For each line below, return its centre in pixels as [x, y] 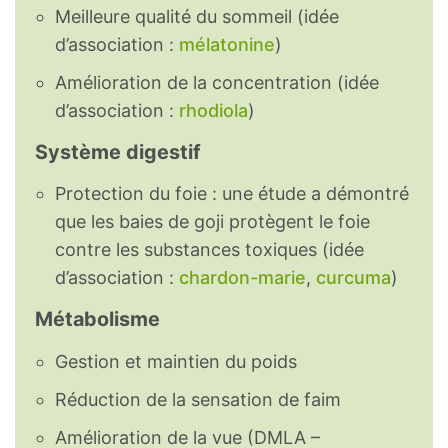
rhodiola [213, 110]
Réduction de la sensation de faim [198, 400]
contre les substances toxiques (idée [209, 250]
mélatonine [227, 44]
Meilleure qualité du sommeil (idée [197, 16]
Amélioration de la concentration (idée [217, 82]
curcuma [353, 278]
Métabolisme [97, 319]
